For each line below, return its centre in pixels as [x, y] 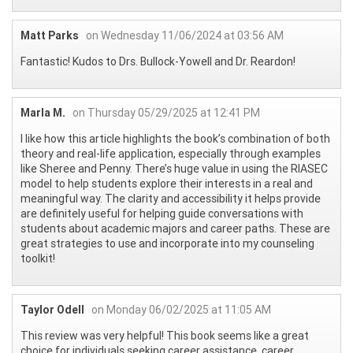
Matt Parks [50, 35]
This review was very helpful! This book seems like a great [165, 335]
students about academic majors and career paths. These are [175, 228]
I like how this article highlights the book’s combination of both [175, 138]
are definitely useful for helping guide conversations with [162, 213]
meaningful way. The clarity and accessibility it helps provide [171, 198]
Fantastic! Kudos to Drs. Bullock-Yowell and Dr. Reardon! [158, 61]
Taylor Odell [52, 309]
